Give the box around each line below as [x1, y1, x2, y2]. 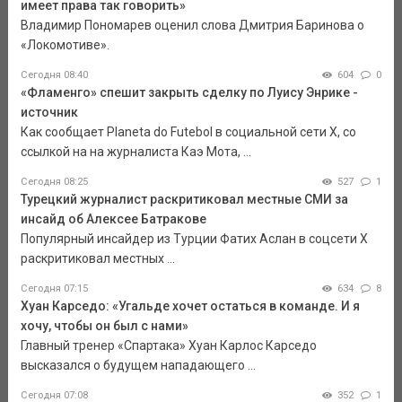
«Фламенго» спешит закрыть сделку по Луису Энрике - [20, 85, 358, 100]
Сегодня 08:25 [20, 176, 88, 188]
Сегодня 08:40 [20, 69, 88, 82]
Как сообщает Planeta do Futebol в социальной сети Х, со [20, 125, 356, 140]
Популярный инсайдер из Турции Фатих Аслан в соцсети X [20, 232, 368, 247]
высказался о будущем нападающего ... [20, 358, 256, 373]
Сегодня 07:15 [20, 283, 88, 295]
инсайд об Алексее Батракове [20, 212, 206, 227]
